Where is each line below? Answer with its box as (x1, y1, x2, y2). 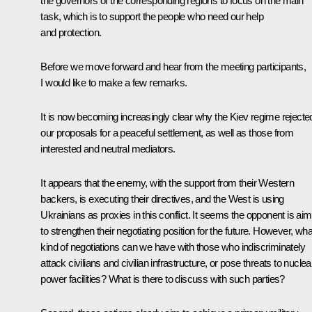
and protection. (40, 26, 102, 39)
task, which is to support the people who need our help (40, 10, 263, 23)
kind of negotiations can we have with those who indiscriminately (40, 241, 305, 253)
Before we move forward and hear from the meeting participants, (40, 61, 306, 73)
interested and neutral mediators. (40, 143, 175, 155)
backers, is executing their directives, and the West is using (40, 193, 284, 205)
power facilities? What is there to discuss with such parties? (40, 273, 285, 286)
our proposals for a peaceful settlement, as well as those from (40, 127, 294, 139)
